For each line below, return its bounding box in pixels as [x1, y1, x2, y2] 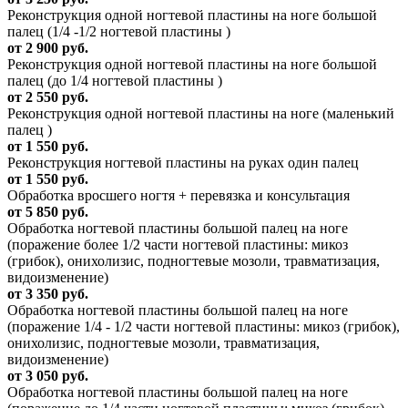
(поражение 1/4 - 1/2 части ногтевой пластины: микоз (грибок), [7, 319, 400, 335]
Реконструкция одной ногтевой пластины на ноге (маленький [7, 106, 394, 122]
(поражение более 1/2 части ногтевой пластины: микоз [7, 237, 348, 253]
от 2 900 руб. [7, 40, 88, 56]
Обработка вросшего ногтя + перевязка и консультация [7, 188, 350, 204]
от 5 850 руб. [7, 204, 88, 220]
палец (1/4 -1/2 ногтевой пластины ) [7, 24, 230, 40]
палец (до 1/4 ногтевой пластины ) [7, 73, 222, 89]
